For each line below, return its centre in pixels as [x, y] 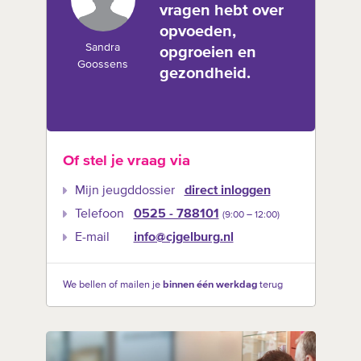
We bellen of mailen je [112, 284]
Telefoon [99, 214]
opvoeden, [197, 32]
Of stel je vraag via [126, 161]
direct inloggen [227, 191]
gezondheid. [205, 74]
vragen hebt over [221, 11]
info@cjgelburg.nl [183, 237]
